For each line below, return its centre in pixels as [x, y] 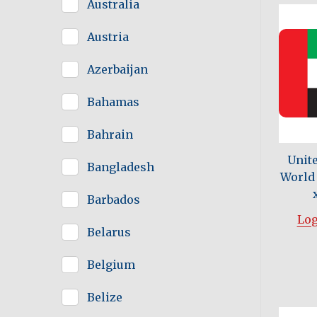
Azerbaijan [117, 70]
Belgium [111, 265]
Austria [108, 37]
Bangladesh [121, 167]
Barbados [114, 200]
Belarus [109, 232]
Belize [105, 298]
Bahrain [110, 135]
